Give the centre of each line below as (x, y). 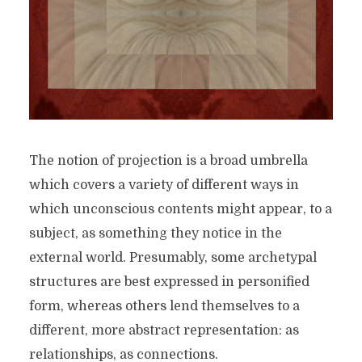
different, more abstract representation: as (164, 331)
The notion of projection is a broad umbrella (168, 161)
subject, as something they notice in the (155, 234)
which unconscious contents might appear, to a (180, 210)
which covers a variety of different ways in (164, 185)
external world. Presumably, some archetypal (173, 258)
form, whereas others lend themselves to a (164, 307)
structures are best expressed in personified (169, 282)
